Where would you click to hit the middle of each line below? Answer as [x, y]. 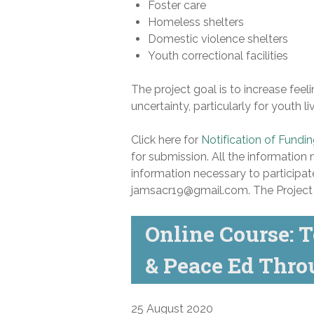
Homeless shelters [196, 22]
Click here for [166, 139]
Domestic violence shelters [218, 39]
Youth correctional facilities [218, 55]
